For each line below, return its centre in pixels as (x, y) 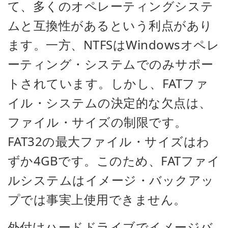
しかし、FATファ (160, 83)
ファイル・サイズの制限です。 (97, 122)
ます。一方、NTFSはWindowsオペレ (114, 45)
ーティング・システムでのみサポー (111, 64)
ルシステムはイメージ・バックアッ (111, 180)
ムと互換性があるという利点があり (110, 25)
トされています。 (59, 83)
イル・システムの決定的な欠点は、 (110, 103)
